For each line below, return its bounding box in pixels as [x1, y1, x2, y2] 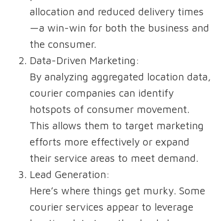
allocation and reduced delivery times [30, 5, 204, 18]
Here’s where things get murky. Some [30, 184, 205, 197]
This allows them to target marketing [30, 119, 204, 132]
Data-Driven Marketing [30, 54, 136, 67]
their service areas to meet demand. [30, 152, 198, 164]
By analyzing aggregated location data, [30, 71, 211, 83]
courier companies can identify [30, 87, 174, 99]
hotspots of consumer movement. [30, 103, 189, 115]
